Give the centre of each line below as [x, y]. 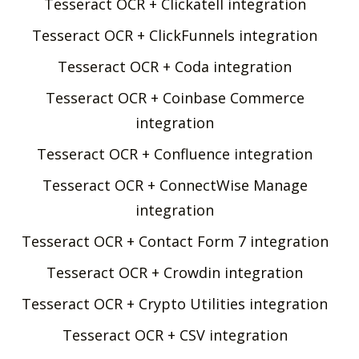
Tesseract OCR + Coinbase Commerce [175, 97]
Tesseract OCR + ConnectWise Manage [175, 185]
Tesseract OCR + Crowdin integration [175, 272]
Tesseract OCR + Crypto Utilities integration [175, 303]
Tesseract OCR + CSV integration [175, 335]
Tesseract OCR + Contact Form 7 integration [175, 241]
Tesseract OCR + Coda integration [175, 66]
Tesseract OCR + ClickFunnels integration [175, 35]
